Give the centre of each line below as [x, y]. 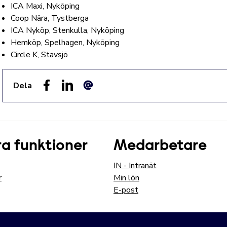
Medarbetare [160, 146]
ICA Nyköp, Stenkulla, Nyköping [68, 30]
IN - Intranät [135, 166]
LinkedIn [76, 96]
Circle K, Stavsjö [40, 55]
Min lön [126, 178]
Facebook [58, 96]
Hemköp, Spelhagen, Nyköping [65, 43]
